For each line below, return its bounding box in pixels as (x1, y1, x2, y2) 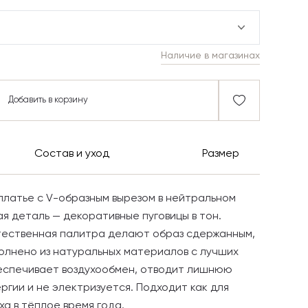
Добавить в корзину (8, 96, 88, 104)
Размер (201, 148, 239, 159)
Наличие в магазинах (161, 51, 260, 60)
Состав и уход (34, 148, 109, 159)
